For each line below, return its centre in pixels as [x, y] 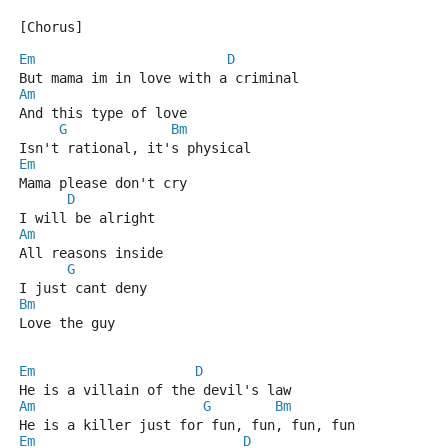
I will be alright [87, 218]
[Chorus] [51, 27]
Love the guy [67, 323]
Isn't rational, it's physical [135, 148]
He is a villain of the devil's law [155, 390]
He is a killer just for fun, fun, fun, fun [187, 425]
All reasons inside [91, 253]
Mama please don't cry [103, 183]
